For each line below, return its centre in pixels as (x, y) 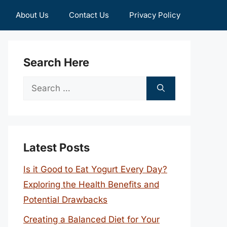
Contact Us (89, 15)
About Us (32, 15)
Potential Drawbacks (65, 200)
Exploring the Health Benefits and (91, 184)
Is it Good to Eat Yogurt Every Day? (95, 169)
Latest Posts (56, 147)
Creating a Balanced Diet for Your (91, 219)
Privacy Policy (155, 15)
